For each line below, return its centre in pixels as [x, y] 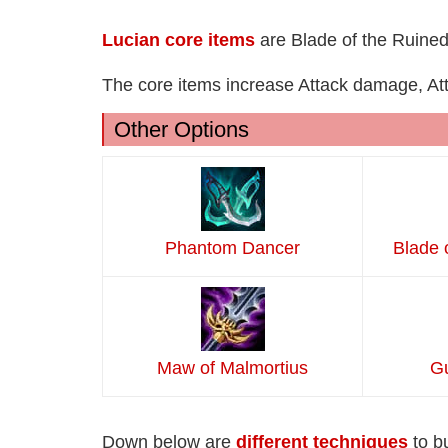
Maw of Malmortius [232, 368]
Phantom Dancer [232, 248]
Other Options [181, 130]
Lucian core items [178, 40]
